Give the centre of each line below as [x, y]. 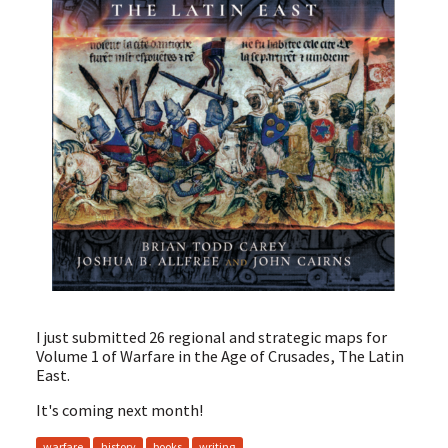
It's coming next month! [119, 410]
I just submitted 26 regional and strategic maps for [211, 336]
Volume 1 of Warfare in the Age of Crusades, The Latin [219, 355]
